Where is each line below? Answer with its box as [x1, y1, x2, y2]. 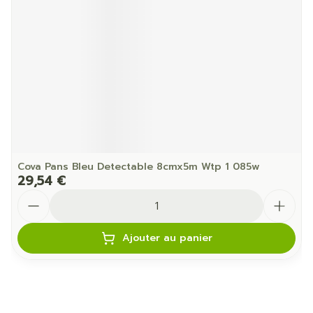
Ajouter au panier [122, 231, 212, 245]
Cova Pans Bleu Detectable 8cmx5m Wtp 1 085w [17, 159, 260, 174]
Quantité [17, 187, 68, 204]
